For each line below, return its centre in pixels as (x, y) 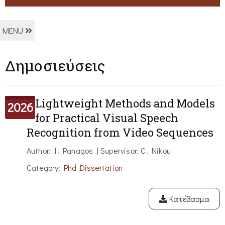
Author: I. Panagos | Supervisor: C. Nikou (98, 151)
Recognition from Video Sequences (120, 133)
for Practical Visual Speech (107, 118)
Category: (45, 168)
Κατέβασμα (188, 199)
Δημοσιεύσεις (55, 66)
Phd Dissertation (93, 168)
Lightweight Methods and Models (125, 103)
